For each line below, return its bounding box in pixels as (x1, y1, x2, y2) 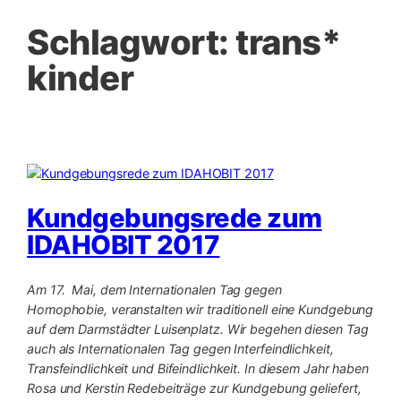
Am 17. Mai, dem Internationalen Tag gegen (27, 282, 282, 298)
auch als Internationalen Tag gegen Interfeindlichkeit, (27, 341, 334, 357)
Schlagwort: (27, 21, 235, 63)
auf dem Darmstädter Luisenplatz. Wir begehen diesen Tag (27, 321, 369, 337)
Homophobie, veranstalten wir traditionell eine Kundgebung (27, 302, 374, 318)
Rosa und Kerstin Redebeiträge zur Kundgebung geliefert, (27, 380, 362, 397)
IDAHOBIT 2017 (27, 228, 220, 260)
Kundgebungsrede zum (27, 201, 322, 234)
